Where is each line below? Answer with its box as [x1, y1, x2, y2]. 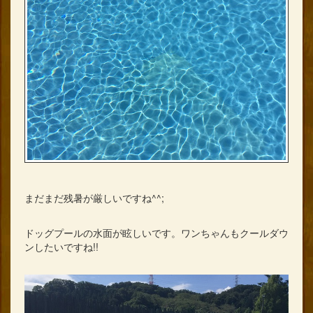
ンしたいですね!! [24, 239, 99, 254]
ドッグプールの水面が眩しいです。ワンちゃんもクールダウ [24, 225, 289, 240]
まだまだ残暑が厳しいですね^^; [24, 190, 164, 205]
